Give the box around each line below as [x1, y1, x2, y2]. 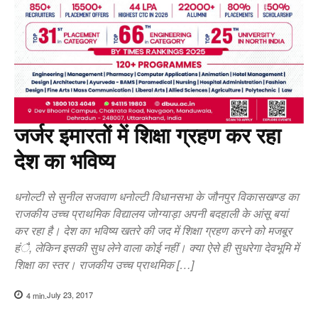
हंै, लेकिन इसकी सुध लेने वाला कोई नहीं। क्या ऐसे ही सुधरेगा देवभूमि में [14, 238, 299, 256]
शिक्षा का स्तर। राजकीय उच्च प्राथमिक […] [14, 256, 194, 273]
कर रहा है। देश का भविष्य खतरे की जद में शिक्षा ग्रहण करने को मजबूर [14, 221, 292, 238]
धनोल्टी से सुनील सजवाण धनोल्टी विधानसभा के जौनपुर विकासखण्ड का [14, 187, 299, 204]
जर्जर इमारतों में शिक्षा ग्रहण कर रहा [14, 124, 281, 148]
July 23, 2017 [47, 289, 93, 301]
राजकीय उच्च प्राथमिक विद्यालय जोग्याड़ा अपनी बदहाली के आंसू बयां [14, 204, 288, 221]
